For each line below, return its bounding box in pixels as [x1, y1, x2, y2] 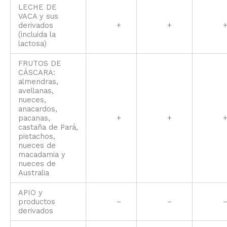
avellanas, [18, 86, 54, 95]
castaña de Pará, [18, 122, 78, 132]
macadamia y [18, 149, 65, 159]
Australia [18, 168, 49, 177]
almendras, [18, 77, 58, 86]
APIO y [18, 187, 43, 197]
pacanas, [18, 113, 50, 123]
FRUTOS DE [18, 58, 61, 68]
